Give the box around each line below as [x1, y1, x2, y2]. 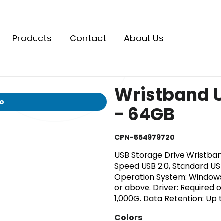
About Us [124, 32, 164, 44]
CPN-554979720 [114, 132, 175, 143]
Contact [70, 32, 106, 44]
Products [12, 32, 52, 44]
